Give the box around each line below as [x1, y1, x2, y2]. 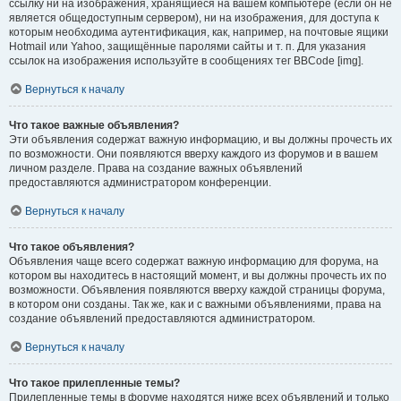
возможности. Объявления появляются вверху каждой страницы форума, [9, 283, 385, 296]
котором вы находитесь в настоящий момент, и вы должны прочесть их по [9, 269, 387, 282]
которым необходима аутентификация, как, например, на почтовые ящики [9, 25, 388, 38]
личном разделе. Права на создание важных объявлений [9, 161, 303, 175]
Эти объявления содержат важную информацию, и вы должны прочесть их [9, 132, 392, 146]
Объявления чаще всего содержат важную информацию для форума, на [9, 254, 379, 268]
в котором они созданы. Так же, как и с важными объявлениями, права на [9, 297, 381, 311]
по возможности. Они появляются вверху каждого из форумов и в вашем [9, 147, 378, 160]
